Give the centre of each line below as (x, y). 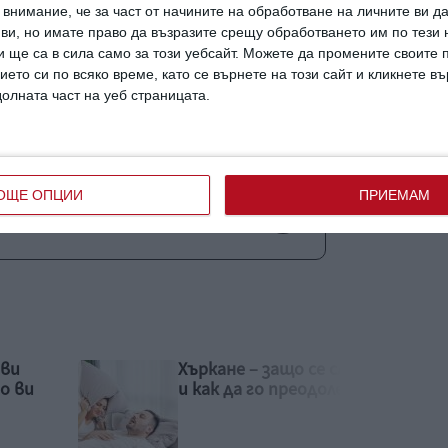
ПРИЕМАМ (394, 195)
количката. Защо (248, 389)
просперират (70, 102)
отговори (219, 102)
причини (151, 102)
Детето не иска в (251, 369)
